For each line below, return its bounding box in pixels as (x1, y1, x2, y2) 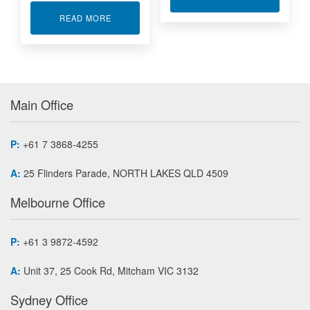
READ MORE (59, 12, 111, 24)
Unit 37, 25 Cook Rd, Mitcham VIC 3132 (21, 264, 199, 278)
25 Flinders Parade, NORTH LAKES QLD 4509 (21, 166, 228, 181)
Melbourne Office (10, 193, 105, 212)
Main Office (10, 95, 73, 114)
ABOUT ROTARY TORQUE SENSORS (110, 12, 262, 24)
